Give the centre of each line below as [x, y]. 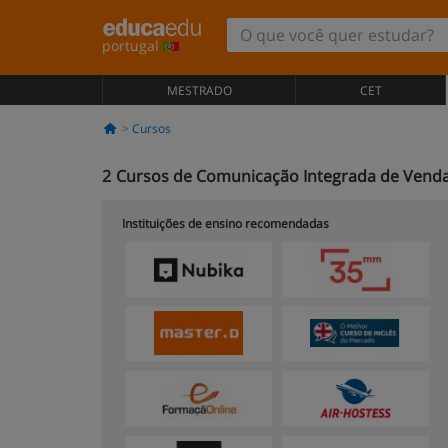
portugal [132, 45]
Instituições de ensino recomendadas [225, 223]
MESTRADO [199, 90]
